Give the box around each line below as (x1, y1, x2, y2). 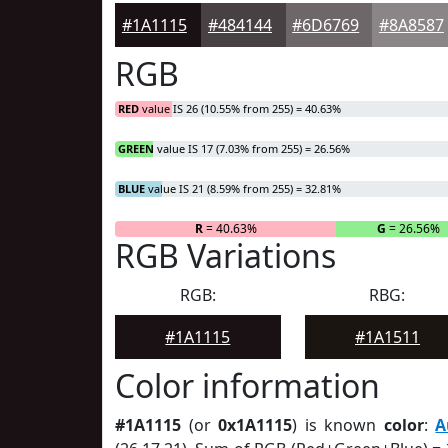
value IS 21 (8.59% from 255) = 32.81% (145, 181, 341, 196)
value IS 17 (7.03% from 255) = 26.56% (154, 141, 350, 156)
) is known (292, 414, 384, 436)
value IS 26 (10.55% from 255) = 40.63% (139, 101, 341, 116)
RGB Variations (115, 234, 336, 277)
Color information (115, 364, 380, 407)
